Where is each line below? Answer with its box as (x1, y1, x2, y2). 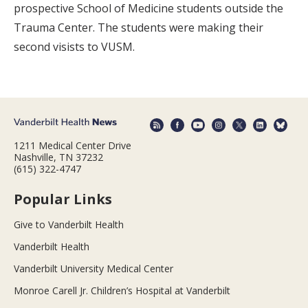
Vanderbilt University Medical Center (14, 262, 173, 276)
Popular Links (14, 190, 112, 209)
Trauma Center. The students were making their (14, 19, 263, 35)
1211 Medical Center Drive (14, 139, 131, 153)
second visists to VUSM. (14, 38, 135, 54)
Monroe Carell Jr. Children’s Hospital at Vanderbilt (14, 284, 230, 298)
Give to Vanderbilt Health (14, 218, 124, 232)
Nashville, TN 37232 (14, 151, 103, 164)
